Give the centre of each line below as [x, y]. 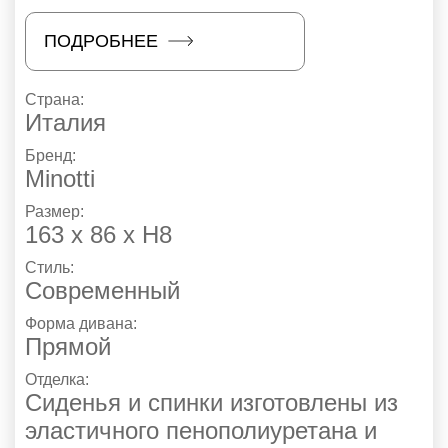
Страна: [56, 99]
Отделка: [59, 379]
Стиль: [51, 267]
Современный [102, 290]
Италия [65, 122]
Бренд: [52, 155]
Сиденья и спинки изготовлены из [211, 402]
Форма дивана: [83, 323]
